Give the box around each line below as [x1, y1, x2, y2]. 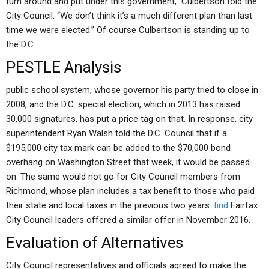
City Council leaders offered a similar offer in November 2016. [6, 214, 250, 225]
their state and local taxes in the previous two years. [6, 200, 214, 211]
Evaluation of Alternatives [6, 234, 183, 252]
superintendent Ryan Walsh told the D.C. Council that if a [6, 128, 227, 139]
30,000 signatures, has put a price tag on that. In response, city [6, 113, 253, 124]
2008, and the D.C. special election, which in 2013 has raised [6, 99, 240, 110]
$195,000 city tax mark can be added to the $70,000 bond [6, 142, 231, 153]
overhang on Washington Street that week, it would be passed [6, 157, 250, 168]
